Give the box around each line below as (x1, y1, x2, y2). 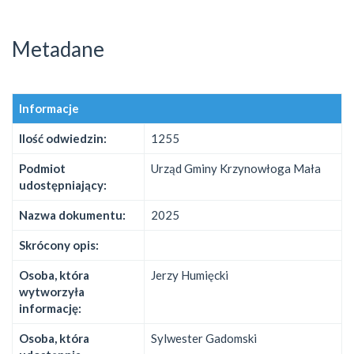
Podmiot (19, 160, 66, 175)
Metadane (12, 36, 104, 62)
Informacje (19, 100, 79, 115)
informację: (19, 300, 81, 315)
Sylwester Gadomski (151, 330, 257, 345)
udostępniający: (19, 177, 107, 192)
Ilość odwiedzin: (19, 130, 107, 145)
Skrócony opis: (19, 237, 99, 252)
